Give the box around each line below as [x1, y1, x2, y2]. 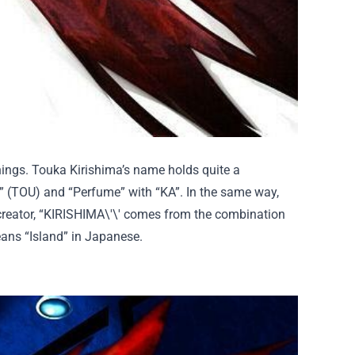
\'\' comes [105, 206, 161, 222]
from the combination [161, 206, 285, 222]
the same [200, 184, 251, 200]
